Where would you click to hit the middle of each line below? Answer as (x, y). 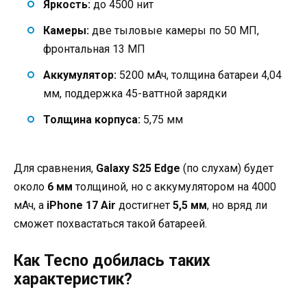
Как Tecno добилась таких (112, 261)
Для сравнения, (55, 168)
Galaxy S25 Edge (138, 168)
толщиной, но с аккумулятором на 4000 (174, 186)
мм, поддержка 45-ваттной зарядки (135, 94)
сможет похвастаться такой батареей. (110, 223)
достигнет (144, 205)
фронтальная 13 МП (94, 49)
